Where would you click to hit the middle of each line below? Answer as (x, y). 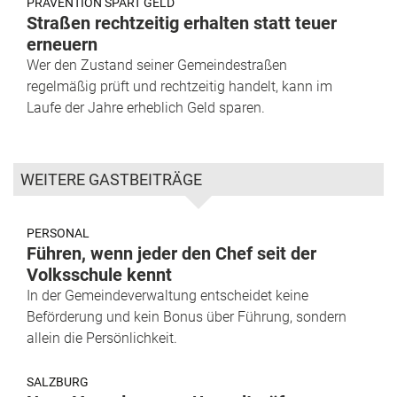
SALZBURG (58, 382)
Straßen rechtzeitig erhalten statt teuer (182, 23)
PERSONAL (58, 234)
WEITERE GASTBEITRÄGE (111, 180)
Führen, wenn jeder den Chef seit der (171, 254)
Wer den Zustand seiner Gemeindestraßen (157, 66)
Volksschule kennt (99, 275)
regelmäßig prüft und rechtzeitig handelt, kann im (179, 87)
